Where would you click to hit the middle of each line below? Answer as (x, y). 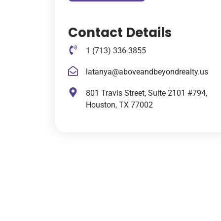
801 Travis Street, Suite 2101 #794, (147, 93)
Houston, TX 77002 (119, 105)
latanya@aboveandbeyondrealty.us (147, 72)
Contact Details (120, 32)
